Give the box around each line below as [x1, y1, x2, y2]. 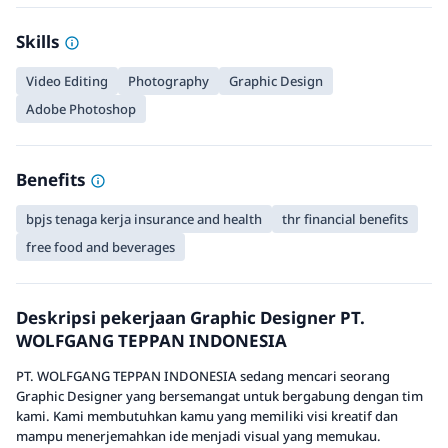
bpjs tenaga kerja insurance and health [26, 210, 262, 228]
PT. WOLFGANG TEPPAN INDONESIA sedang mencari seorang [16, 367, 390, 385]
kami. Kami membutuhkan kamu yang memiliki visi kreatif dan [16, 407, 398, 425]
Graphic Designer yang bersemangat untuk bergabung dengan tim [16, 387, 423, 405]
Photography [128, 72, 209, 90]
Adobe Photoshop [26, 100, 136, 118]
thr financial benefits [282, 210, 408, 228]
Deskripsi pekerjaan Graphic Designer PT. [16, 306, 365, 329]
